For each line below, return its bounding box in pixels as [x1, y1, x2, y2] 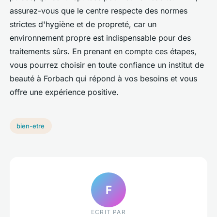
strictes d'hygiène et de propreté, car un [10, 19, 156, 30]
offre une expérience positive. [10, 87, 119, 97]
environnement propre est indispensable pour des [10, 33, 191, 43]
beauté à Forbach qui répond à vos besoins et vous [10, 74, 197, 84]
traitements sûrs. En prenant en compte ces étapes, [10, 46, 197, 57]
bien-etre [16, 122, 45, 130]
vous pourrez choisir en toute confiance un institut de [10, 60, 204, 70]
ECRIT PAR [91, 208, 126, 216]
